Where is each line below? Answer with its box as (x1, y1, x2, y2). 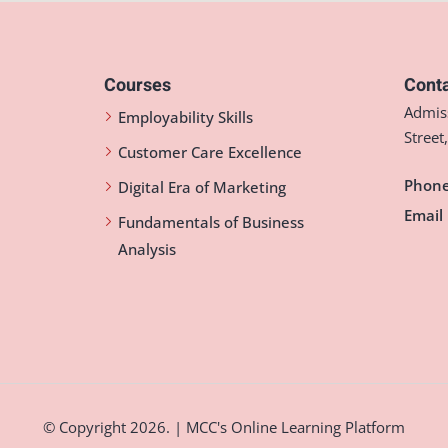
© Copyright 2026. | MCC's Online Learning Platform (43, 416, 405, 437)
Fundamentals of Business (118, 212, 304, 232)
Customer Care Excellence (118, 142, 302, 162)
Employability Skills (118, 107, 253, 127)
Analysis (118, 239, 176, 259)
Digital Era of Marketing (118, 177, 286, 197)
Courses (104, 72, 171, 99)
